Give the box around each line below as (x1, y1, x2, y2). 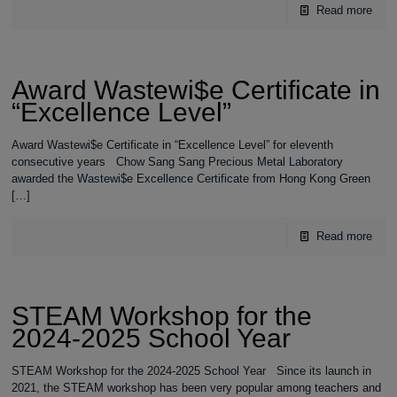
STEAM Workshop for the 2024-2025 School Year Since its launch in (12, 364, 372, 378)
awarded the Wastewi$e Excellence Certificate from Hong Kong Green (12, 172, 371, 185)
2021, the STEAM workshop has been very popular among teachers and (12, 381, 382, 394)
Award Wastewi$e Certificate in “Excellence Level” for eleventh (12, 138, 334, 152)
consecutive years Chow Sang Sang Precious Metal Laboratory (12, 155, 344, 168)
